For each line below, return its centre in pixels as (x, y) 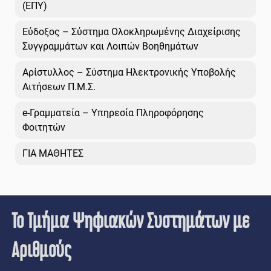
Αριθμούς (42, 249)
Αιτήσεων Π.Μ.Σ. (59, 87)
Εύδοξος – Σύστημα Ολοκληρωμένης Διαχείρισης (132, 31)
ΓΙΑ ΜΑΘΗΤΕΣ (53, 153)
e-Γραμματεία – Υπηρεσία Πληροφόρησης (113, 113)
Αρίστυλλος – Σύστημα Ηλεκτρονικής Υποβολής (129, 72)
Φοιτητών (44, 127)
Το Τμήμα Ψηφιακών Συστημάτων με (131, 220)
